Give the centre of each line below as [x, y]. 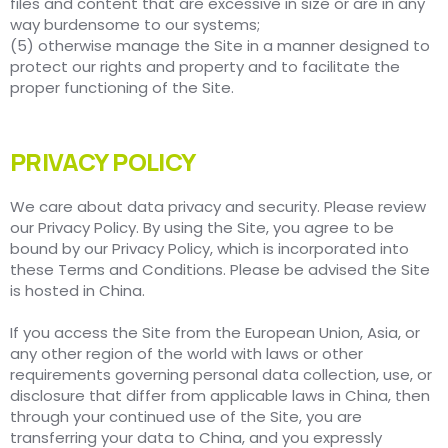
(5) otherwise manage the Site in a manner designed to [220, 46]
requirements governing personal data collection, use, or [221, 375]
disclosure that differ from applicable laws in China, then [220, 396]
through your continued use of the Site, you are [186, 417]
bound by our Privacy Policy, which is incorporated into [209, 249]
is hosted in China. [77, 291]
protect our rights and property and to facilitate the [205, 67]
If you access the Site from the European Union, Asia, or [215, 333]
